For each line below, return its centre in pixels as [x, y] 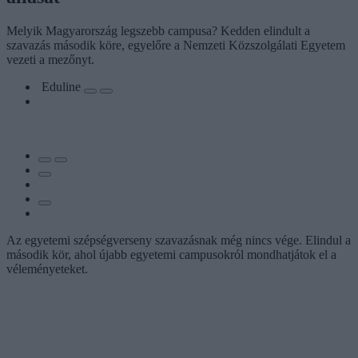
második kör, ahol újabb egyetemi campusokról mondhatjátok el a [171, 254]
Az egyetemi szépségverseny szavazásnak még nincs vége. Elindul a [179, 240]
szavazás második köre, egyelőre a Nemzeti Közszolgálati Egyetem [176, 45]
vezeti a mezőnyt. [50, 59]
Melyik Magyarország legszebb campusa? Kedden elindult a [158, 30]
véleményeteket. [47, 268]
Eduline [63, 86]
